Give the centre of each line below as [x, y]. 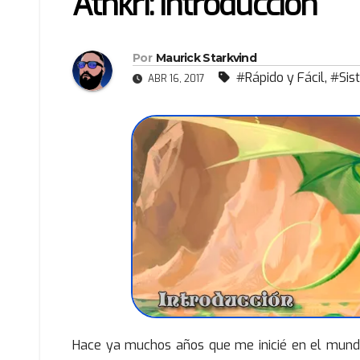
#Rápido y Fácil [280, 78]
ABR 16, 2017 [176, 79]
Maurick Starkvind [206, 58]
